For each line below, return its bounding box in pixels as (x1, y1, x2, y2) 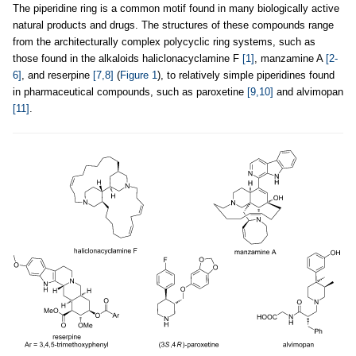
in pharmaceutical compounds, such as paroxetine (13, 86, 247, 98)
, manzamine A (254, 52, 326, 64)
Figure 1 (120, 69, 157, 81)
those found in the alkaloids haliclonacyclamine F (13, 52, 242, 64)
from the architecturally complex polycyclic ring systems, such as (13, 36, 315, 48)
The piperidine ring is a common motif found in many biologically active (13, 2, 339, 14)
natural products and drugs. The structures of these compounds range (13, 19, 334, 31)
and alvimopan (273, 86, 343, 98)
